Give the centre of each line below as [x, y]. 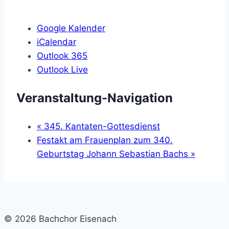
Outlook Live [62, 69]
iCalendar [56, 42]
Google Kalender [71, 28]
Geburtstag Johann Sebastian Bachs [114, 154]
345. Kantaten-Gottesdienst [101, 126]
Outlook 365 [62, 55]
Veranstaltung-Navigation [95, 98]
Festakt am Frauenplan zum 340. [105, 140]
